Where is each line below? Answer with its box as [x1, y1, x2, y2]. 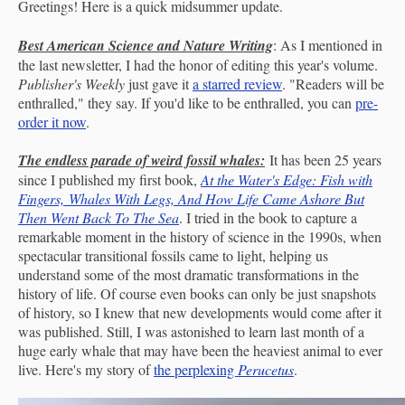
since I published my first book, [18, 169, 201, 189]
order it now [18, 111, 86, 131]
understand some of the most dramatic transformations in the [18, 264, 359, 284]
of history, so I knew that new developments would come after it [18, 302, 381, 322]
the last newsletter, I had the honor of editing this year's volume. [18, 54, 378, 74]
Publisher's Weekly [18, 73, 125, 93]
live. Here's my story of [18, 359, 154, 379]
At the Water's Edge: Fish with [201, 169, 372, 189]
